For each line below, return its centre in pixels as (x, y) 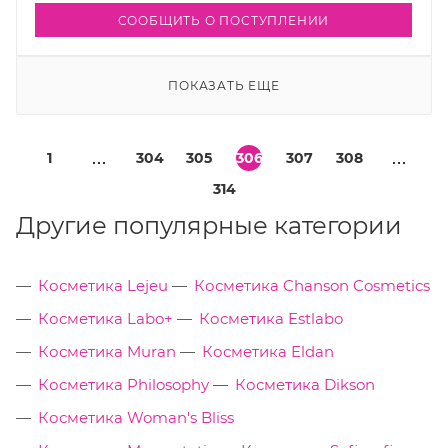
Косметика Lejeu (103, 286)
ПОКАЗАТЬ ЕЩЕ (224, 86)
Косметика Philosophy (123, 385)
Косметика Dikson (305, 385)
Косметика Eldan (268, 352)
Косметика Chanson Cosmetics (312, 286)
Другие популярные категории (209, 226)
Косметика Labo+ (105, 319)
